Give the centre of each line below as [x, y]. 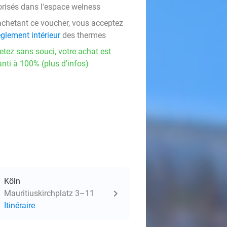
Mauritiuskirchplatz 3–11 [49, 193]
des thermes [83, 35]
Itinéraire [20, 205]
